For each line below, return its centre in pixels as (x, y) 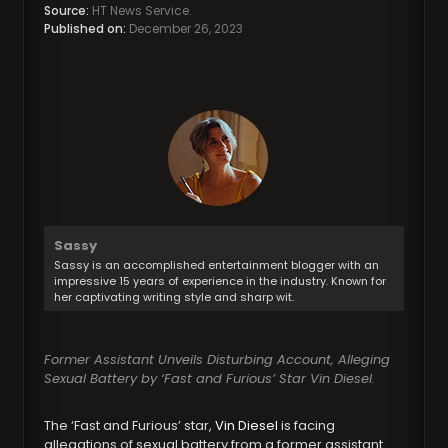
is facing (307, 426)
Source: (67, 11)
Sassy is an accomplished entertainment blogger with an (217, 265)
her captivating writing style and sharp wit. (174, 297)
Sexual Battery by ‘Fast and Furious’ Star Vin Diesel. (210, 379)
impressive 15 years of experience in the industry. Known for (220, 281)
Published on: (85, 29)
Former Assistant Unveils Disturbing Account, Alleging (217, 360)
